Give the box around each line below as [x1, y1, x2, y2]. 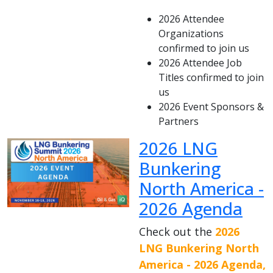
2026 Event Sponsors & [158, 100, 264, 114]
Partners [158, 115, 199, 129]
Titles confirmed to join [158, 71, 264, 85]
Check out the [139, 224, 215, 239]
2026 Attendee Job [158, 56, 242, 70]
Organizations [158, 27, 224, 41]
